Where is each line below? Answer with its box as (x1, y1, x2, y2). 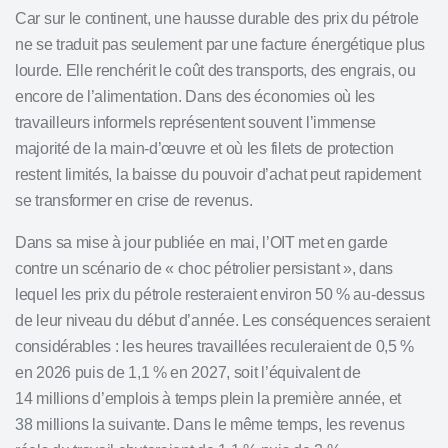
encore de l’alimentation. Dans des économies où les (15, 88, 375, 105)
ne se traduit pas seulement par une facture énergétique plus (15, 36, 426, 53)
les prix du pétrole (60, 286, 185, 303)
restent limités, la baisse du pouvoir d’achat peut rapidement (15, 166, 421, 183)
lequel (15, 286, 61, 303)
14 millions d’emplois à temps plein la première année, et (15, 390, 401, 407)
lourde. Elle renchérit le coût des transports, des (15, 62, 340, 79)
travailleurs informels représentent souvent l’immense (15, 114, 377, 131)
